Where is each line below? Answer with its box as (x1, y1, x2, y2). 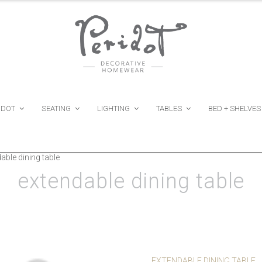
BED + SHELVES (208, 104, 261, 113)
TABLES (156, 104, 182, 113)
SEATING (42, 104, 71, 113)
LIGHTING (97, 104, 130, 113)
